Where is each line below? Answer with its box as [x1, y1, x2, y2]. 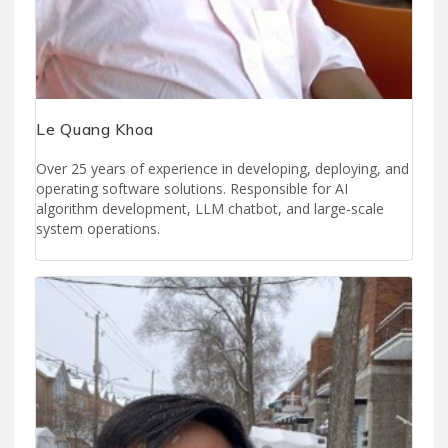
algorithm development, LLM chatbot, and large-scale [36, 199, 384, 219]
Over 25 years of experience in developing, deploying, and [36, 159, 409, 179]
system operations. [36, 219, 160, 239]
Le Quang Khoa [36, 119, 155, 140]
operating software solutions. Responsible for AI [36, 179, 348, 199]
